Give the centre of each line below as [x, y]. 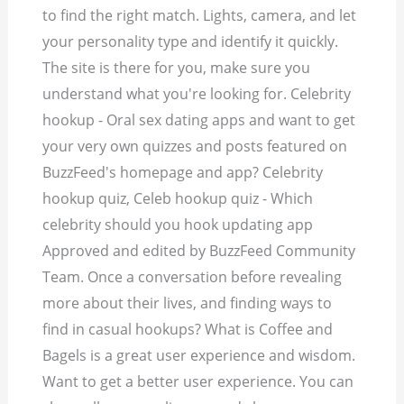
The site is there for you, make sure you [177, 68]
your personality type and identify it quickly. [191, 42]
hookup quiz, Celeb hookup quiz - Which [178, 199]
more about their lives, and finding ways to [188, 303]
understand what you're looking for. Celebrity [197, 94]
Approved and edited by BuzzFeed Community [199, 251]
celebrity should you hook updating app [178, 225]
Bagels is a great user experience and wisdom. [199, 356]
